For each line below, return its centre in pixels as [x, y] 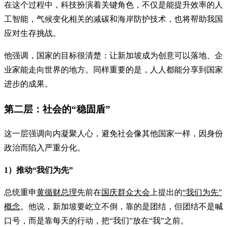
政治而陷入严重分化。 [45, 148]
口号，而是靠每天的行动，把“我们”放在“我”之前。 [96, 221]
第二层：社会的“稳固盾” [57, 109]
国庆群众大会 [126, 193]
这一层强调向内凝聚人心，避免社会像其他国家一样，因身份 [113, 134]
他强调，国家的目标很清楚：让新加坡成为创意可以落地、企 [113, 55]
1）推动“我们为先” [39, 170]
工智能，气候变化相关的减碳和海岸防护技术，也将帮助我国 [113, 19]
